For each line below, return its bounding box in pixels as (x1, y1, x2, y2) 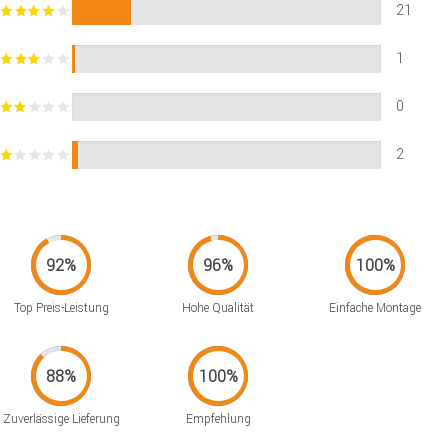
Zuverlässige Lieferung (2, 410, 120, 426)
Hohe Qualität (182, 299, 255, 315)
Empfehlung (185, 410, 251, 426)
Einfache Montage (329, 299, 422, 315)
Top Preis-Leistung (13, 299, 109, 315)
